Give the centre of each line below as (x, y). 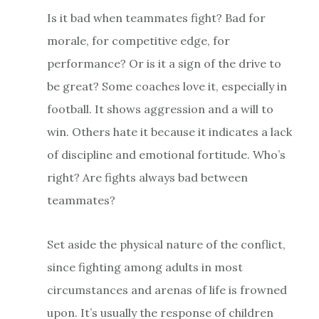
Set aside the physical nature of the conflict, (166, 244)
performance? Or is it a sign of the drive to (164, 63)
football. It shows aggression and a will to (160, 109)
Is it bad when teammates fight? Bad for (156, 17)
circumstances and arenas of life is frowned (167, 289)
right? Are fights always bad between (147, 177)
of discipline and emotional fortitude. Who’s (166, 154)
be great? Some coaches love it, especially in (167, 86)
